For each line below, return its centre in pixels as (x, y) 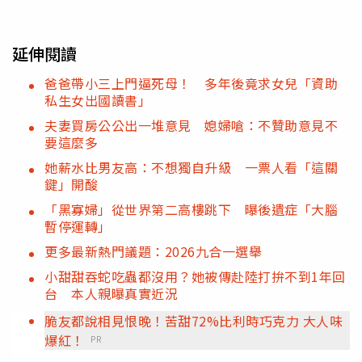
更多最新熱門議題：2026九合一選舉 (153, 251)
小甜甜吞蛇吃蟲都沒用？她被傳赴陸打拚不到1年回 (195, 276)
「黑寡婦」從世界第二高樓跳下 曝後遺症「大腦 (191, 209)
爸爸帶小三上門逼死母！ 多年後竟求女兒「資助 (191, 83)
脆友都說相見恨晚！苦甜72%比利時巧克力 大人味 (194, 320)
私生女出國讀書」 (98, 100)
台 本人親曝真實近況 (111, 293)
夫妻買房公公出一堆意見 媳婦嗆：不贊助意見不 (191, 125)
